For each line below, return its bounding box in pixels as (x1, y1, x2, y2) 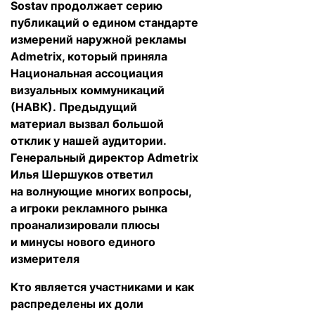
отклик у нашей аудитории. (11, 134, 166, 148)
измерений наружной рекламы (11, 32, 186, 46)
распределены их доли (11, 297, 143, 311)
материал (11, 117, 66, 131)
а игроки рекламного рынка (11, 201, 167, 215)
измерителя (11, 252, 79, 266)
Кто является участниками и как (11, 280, 194, 294)
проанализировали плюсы (11, 218, 160, 232)
